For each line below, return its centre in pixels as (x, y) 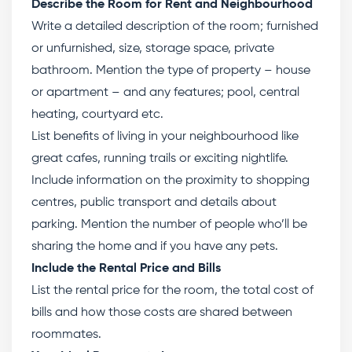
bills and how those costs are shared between (162, 313)
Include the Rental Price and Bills (126, 269)
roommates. (68, 335)
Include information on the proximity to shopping (170, 181)
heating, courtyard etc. (99, 115)
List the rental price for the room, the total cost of (172, 291)
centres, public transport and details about (154, 203)
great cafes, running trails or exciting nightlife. (160, 159)
